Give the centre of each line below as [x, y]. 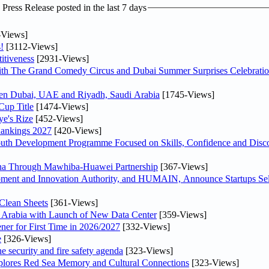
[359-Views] [182, 214]
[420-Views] [77, 130]
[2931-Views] [62, 58]
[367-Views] [183, 166]
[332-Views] [145, 226]
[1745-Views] [187, 94]
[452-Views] [58, 118]
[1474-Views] [61, 106]
